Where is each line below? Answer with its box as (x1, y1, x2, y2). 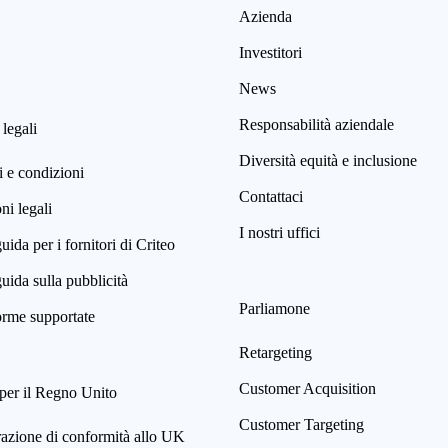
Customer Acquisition (239, 380, 376, 398)
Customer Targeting (239, 416, 364, 434)
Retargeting (239, 344, 312, 362)
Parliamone (239, 300, 310, 318)
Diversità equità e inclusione (239, 152, 417, 170)
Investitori (239, 44, 302, 62)
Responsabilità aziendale (239, 116, 394, 134)
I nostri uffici (239, 224, 320, 242)
